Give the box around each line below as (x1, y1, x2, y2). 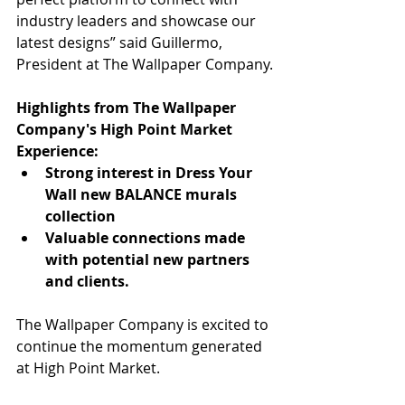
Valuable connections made (45, 228, 249, 248)
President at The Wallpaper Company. (16, 54, 273, 74)
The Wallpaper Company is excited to (16, 315, 272, 334)
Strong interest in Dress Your (45, 163, 256, 183)
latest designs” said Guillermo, (16, 33, 226, 52)
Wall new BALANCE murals (45, 184, 240, 204)
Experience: (16, 141, 99, 161)
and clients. (45, 271, 129, 291)
